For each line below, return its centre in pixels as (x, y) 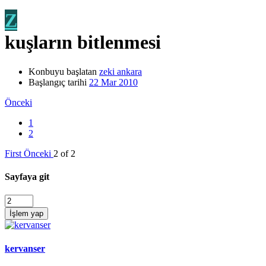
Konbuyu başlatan (63, 71)
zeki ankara (121, 71)
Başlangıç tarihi (58, 82)
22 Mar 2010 (113, 82)
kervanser (25, 248)
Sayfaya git (27, 177)
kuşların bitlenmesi (83, 42)
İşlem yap (26, 214)
